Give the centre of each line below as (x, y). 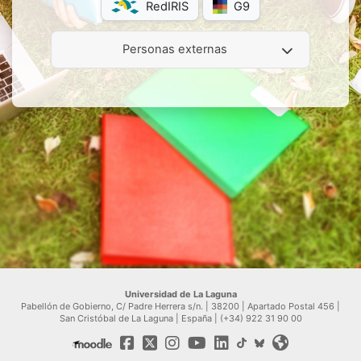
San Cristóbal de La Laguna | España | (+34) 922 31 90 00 (180, 318)
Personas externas (174, 49)
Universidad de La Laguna (180, 294)
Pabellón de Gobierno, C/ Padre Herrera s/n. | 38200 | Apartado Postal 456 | (180, 306)
